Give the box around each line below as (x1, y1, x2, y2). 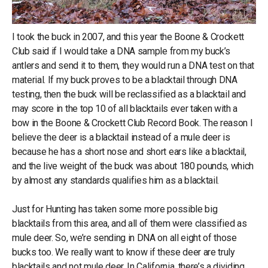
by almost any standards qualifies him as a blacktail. (12, 174, 220, 186)
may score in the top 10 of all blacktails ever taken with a (12, 102, 238, 114)
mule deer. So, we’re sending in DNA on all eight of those (12, 232, 237, 243)
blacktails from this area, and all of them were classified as (12, 217, 247, 229)
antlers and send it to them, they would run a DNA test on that (12, 59, 255, 71)
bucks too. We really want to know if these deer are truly (12, 246, 235, 258)
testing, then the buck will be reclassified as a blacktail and (12, 88, 246, 100)
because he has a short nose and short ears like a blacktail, (12, 145, 246, 157)
